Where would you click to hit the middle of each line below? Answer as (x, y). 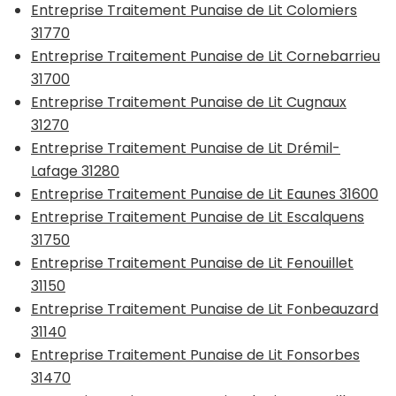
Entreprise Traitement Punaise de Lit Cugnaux (189, 102)
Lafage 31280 (75, 171)
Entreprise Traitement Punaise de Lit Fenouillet (192, 263)
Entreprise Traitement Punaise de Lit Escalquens (198, 217)
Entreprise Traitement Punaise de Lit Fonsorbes (195, 354)
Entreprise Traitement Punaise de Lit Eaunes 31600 (205, 194)
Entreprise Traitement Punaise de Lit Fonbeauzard (205, 308)
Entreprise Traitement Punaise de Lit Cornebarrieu (206, 56)
